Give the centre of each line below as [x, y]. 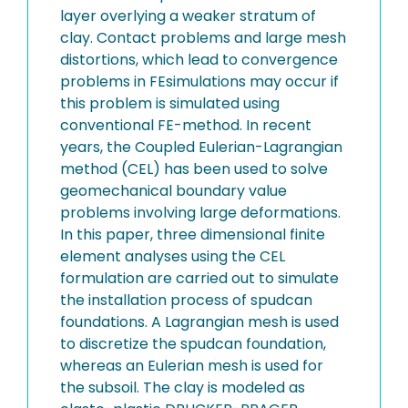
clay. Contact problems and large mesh [203, 38]
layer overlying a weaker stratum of [188, 16]
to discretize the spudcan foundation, [193, 344]
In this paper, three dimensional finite [193, 235]
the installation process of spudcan [186, 300]
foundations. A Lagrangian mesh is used [199, 322]
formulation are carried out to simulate [199, 278]
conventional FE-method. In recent [186, 125]
